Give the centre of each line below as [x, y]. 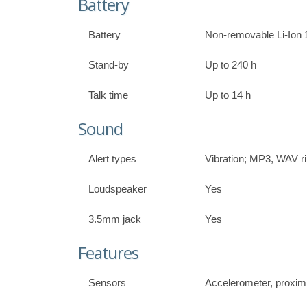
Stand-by [109, 65]
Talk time [108, 95]
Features [108, 253]
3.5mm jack [115, 219]
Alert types [112, 159]
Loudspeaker [118, 189]
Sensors [107, 283]
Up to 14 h [228, 95]
